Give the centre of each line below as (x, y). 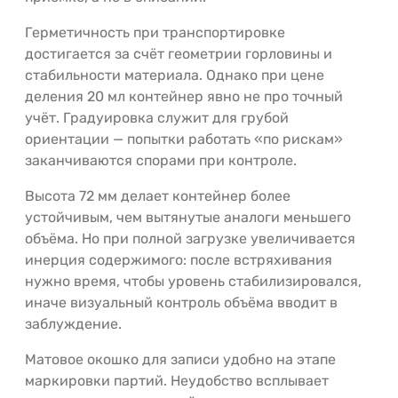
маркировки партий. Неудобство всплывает (177, 380)
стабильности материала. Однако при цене (175, 75)
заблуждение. (73, 323)
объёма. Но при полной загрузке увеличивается (190, 238)
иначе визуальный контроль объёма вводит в (181, 302)
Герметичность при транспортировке (155, 32)
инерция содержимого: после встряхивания (179, 259)
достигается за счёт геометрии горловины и (179, 53)
